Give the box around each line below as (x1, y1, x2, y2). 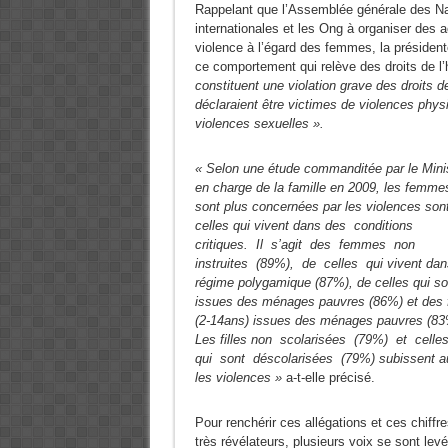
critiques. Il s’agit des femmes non (194, 237, 419, 252)
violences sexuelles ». (194, 116, 324, 131)
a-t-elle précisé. (281, 370, 375, 385)
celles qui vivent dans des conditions (194, 218, 417, 233)
